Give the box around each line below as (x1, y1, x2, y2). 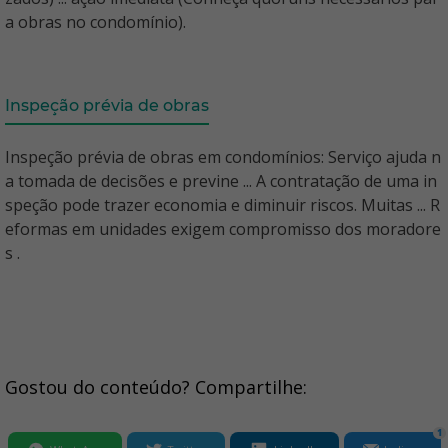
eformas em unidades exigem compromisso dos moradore (5, 218, 441, 241)
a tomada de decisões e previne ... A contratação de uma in (5, 170, 437, 193)
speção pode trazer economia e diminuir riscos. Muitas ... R (5, 194, 440, 217)
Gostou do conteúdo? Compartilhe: (5, 375, 307, 400)
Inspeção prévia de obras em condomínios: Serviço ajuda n (5, 146, 441, 169)
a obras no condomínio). (5, 11, 186, 34)
